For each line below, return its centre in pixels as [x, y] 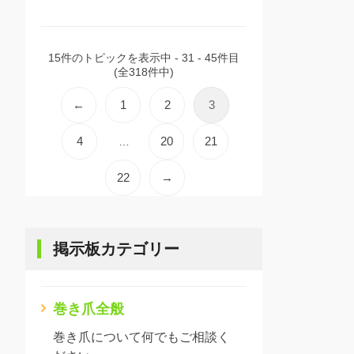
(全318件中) [144, 72]
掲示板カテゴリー [116, 249]
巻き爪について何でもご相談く [141, 337]
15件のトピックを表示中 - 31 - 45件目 [144, 57]
